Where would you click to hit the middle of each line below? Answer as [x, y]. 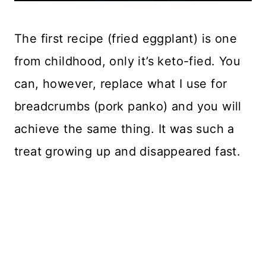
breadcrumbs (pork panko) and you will [128, 106]
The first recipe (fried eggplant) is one [126, 39]
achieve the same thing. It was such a [124, 129]
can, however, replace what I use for [121, 84]
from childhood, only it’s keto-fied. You [127, 61]
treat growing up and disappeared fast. [128, 151]
